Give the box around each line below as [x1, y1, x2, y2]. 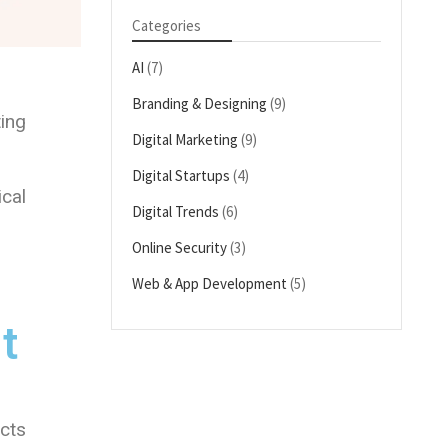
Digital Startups [132, 166, 231, 185]
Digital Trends [132, 202, 220, 221]
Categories [132, 16, 202, 35]
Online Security [132, 238, 228, 257]
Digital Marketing [132, 130, 239, 149]
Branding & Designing [132, 94, 268, 113]
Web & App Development [132, 274, 288, 293]
